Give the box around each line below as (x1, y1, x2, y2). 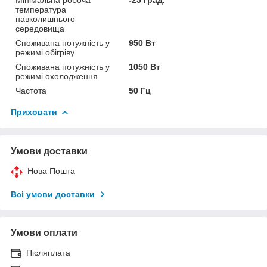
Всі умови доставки (11, 189, 95, 199)
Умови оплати (11, 227, 77, 238)
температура (15, 4, 66, 14)
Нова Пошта (27, 166, 75, 176)
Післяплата (26, 247, 70, 257)
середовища (15, 23, 64, 33)
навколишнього (15, 14, 75, 24)
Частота (15, 85, 46, 95)
